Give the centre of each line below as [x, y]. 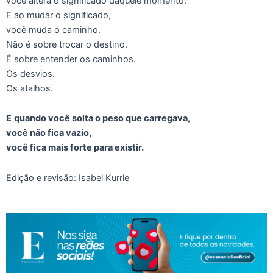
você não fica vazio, [49, 133]
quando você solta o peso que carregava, [102, 119]
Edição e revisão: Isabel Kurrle [68, 178]
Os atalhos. [30, 88]
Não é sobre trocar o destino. [67, 44]
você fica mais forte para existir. [75, 148]
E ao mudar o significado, [58, 15]
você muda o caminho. [53, 30]
